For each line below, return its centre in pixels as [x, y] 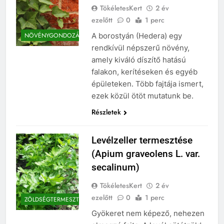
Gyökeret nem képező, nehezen [148, 213]
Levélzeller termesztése [142, 140]
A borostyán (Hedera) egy [136, 35]
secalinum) [115, 167]
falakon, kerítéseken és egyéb [144, 71]
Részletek [106, 112]
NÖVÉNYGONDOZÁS [54, 36]
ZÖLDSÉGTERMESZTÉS [55, 200]
